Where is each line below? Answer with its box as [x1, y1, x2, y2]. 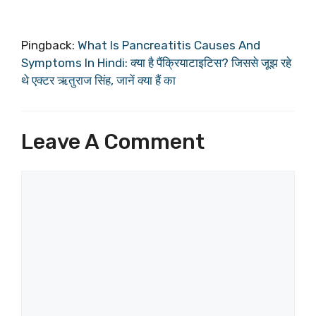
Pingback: [21, 37, 78, 52]
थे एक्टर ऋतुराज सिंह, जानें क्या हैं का [21, 73, 176, 87]
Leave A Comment [21, 129, 205, 155]
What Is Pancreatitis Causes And [78, 37, 260, 52]
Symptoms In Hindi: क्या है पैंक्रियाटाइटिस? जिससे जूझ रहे [21, 55, 291, 70]
